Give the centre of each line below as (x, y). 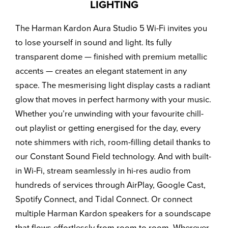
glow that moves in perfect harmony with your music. (113, 99)
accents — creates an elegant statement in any (101, 70)
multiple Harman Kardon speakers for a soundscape (113, 213)
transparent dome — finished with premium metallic (111, 56)
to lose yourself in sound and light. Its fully (93, 42)
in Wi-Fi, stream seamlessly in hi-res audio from (103, 170)
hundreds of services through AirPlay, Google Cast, (110, 184)
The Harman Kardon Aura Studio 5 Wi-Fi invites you (111, 28)
